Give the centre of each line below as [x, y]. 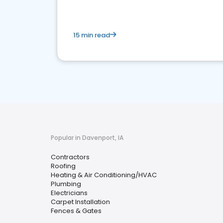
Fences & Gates [76, 211]
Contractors [70, 157]
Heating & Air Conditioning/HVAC [104, 175]
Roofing [63, 166]
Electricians [69, 193]
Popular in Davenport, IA [87, 138]
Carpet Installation [80, 202]
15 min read [92, 35]
